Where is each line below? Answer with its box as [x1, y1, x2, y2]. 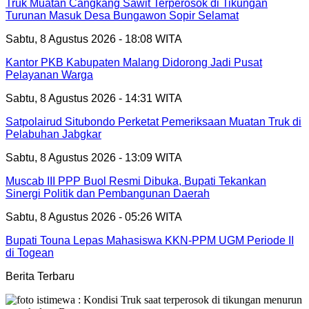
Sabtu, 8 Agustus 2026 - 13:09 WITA [6, 151, 182, 163]
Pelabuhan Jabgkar [6, 128, 101, 140]
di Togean [6, 246, 54, 259]
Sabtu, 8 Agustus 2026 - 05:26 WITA [6, 210, 182, 223]
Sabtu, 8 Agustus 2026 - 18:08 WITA [6, 32, 182, 45]
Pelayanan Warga [6, 68, 93, 81]
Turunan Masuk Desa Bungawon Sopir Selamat [6, 9, 239, 21]
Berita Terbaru [6, 270, 74, 282]
